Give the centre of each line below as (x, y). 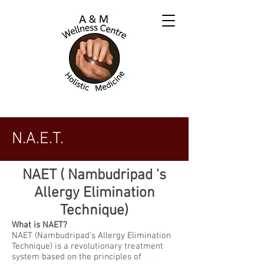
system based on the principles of (77, 257)
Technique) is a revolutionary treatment (88, 246)
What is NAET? (39, 225)
